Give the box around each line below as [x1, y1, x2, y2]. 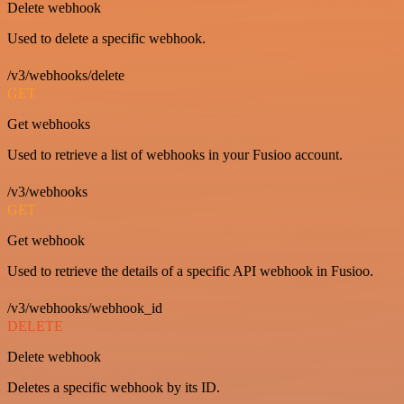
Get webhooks [7, 115, 90, 132]
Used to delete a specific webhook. [7, 30, 206, 46]
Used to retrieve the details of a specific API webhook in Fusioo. [7, 262, 373, 279]
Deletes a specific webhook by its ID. [7, 379, 220, 395]
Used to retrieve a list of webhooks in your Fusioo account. [7, 146, 343, 162]
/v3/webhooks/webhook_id [7, 299, 162, 316]
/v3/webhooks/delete [7, 67, 124, 83]
